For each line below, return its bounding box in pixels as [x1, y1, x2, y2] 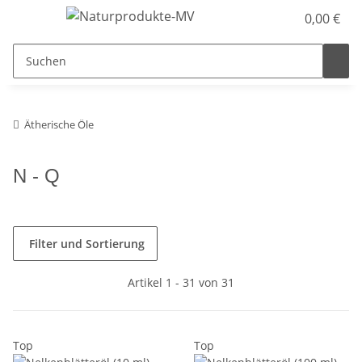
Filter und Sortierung [29, 236, 145, 251]
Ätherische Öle [24, 117, 94, 132]
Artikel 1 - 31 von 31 [128, 275, 234, 290]
